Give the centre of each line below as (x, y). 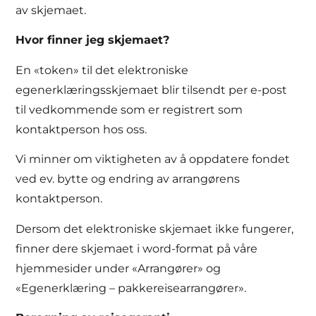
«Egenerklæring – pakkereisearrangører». (131, 288)
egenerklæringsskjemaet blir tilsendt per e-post (152, 90)
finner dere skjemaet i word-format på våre (137, 248)
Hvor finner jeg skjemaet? (93, 40)
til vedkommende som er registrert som (129, 109)
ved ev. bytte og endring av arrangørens (128, 179)
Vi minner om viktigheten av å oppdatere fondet (153, 159)
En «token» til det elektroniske (102, 70)
